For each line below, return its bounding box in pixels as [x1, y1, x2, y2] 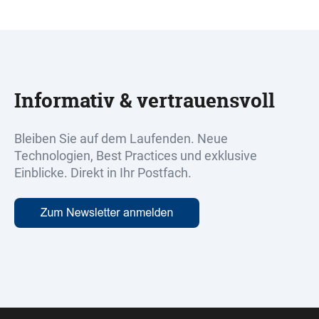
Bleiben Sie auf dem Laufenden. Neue [14, 131, 228, 147]
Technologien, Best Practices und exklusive [14, 148, 257, 164]
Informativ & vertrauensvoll [14, 86, 275, 114]
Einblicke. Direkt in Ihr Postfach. [14, 165, 192, 181]
